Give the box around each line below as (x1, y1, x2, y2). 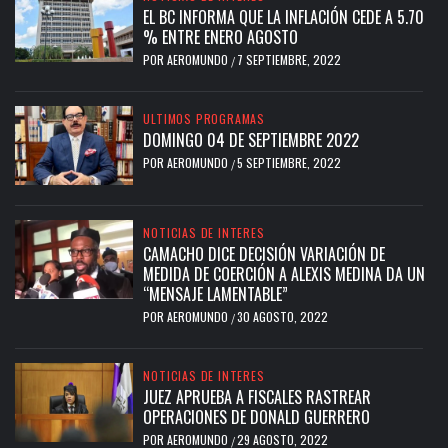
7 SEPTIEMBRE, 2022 (237, 51, 342, 69)
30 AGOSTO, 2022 (237, 307, 329, 325)
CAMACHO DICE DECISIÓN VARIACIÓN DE (143, 241, 386, 266)
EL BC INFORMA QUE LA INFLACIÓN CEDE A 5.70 (143, 5, 425, 30)
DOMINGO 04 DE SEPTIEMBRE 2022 (143, 128, 360, 153)
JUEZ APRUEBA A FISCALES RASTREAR (143, 384, 372, 409)
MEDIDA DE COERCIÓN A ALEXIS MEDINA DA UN (143, 261, 426, 286)
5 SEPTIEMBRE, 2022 (237, 154, 342, 172)
